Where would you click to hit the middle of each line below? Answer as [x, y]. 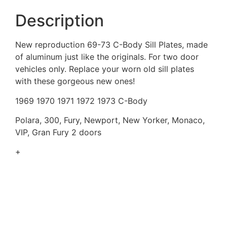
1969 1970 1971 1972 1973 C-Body [81, 101]
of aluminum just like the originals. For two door [107, 57]
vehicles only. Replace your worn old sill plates [105, 69]
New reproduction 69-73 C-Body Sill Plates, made [111, 45]
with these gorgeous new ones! [75, 81]
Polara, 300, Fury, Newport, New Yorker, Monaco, [110, 120]
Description [60, 21]
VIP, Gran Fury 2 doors [58, 133]
